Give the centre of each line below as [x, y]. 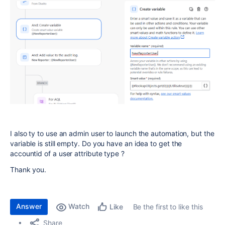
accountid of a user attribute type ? [67, 154]
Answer [29, 206]
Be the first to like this [168, 207]
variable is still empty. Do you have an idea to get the [96, 144]
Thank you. [28, 170]
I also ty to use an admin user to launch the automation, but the [112, 134]
